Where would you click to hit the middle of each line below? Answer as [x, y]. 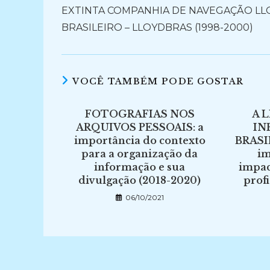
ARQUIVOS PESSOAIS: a [140, 127]
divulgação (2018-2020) [140, 180]
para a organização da [140, 154]
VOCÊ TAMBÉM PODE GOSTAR [158, 81]
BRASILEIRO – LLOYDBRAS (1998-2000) [157, 27]
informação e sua [140, 167]
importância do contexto [140, 140]
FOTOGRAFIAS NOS [140, 114]
